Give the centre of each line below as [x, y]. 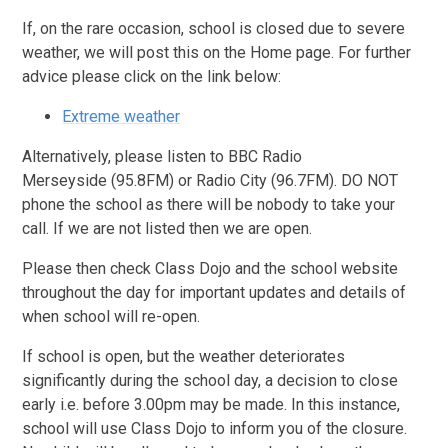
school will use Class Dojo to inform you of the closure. [215, 429]
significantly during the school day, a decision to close [210, 381]
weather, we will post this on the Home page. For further [217, 53]
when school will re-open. [111, 317]
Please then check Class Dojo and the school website [210, 269]
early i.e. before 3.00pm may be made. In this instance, [211, 405]
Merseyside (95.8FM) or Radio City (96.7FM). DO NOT [210, 181]
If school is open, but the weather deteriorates [184, 357]
